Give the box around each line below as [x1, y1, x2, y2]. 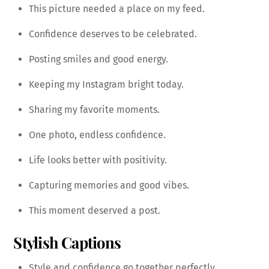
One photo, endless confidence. [29, 129, 166, 141]
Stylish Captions [13, 231, 121, 252]
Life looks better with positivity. [29, 154, 167, 166]
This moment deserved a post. [29, 205, 160, 217]
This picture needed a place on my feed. [29, 3, 205, 15]
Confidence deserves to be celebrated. [29, 28, 197, 40]
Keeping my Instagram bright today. [29, 79, 184, 91]
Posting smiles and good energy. [29, 53, 168, 65]
